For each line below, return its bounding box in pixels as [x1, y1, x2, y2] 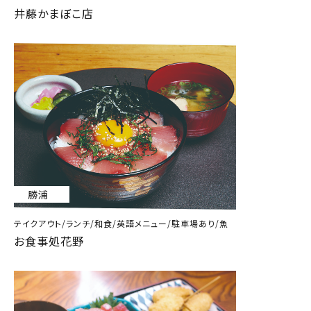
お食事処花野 [14, 232, 84, 249]
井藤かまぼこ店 [14, 5, 94, 22]
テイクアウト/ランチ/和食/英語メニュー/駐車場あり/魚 [14, 217, 228, 230]
